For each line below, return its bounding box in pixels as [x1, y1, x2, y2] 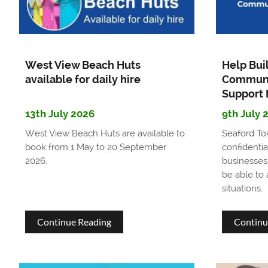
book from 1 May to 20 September [25, 142, 166, 153]
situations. [221, 183, 263, 194]
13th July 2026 [25, 108, 95, 120]
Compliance [110, 44, 160, 56]
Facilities [110, 23, 147, 35]
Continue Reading [36, 216, 111, 228]
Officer [110, 66, 139, 78]
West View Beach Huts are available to [25, 128, 185, 139]
